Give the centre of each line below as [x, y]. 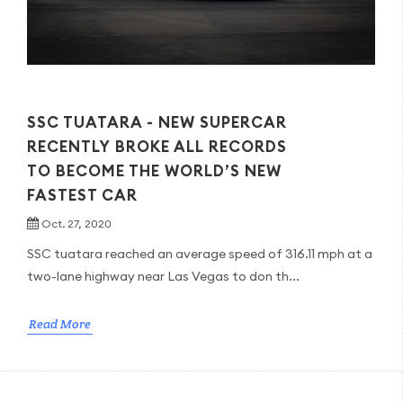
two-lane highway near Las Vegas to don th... [163, 277]
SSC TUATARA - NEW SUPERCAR [157, 123]
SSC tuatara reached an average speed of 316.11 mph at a [200, 254]
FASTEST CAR [82, 196]
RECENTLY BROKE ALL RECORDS [157, 147]
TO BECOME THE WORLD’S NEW [154, 171]
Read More [60, 324]
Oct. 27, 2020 [76, 224]
